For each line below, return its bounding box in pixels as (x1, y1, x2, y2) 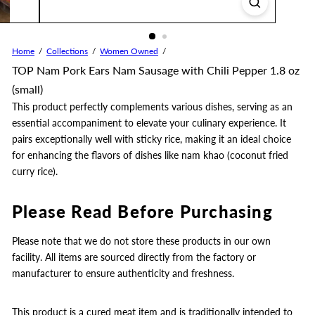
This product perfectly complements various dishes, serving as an (12, 101, 292, 112)
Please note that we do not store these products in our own (12, 235, 271, 247)
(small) (12, 82, 43, 96)
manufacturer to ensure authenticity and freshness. (12, 267, 234, 279)
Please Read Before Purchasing (12, 201, 273, 221)
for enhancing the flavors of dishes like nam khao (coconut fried (12, 149, 288, 161)
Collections (46, 46, 88, 56)
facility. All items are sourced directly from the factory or (12, 251, 256, 263)
